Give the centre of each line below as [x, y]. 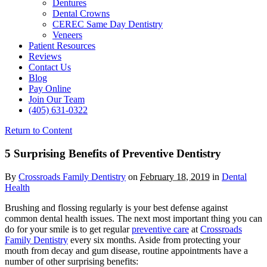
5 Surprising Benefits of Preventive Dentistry [113, 154]
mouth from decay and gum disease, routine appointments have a [126, 250]
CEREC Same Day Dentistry [108, 24]
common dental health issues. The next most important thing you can [133, 218]
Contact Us [50, 67]
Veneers [67, 35]
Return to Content [38, 131]
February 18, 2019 [175, 176]
